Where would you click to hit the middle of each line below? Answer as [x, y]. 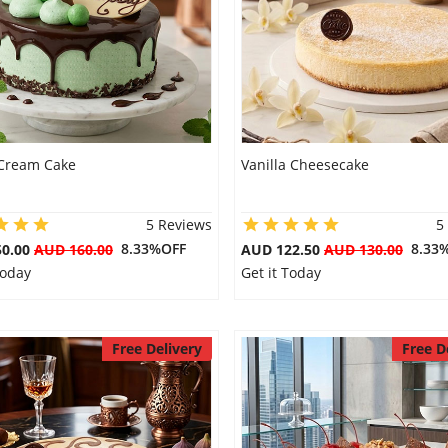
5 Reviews [178, 224]
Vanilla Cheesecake [304, 164]
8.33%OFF [149, 248]
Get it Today [280, 272]
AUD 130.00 [363, 249]
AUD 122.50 [282, 249]
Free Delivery [156, 348]
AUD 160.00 [73, 249]
